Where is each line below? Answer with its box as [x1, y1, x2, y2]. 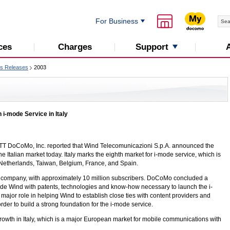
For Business [95, 17, 139, 25]
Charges [57, 42, 92, 52]
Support [135, 42, 168, 52]
